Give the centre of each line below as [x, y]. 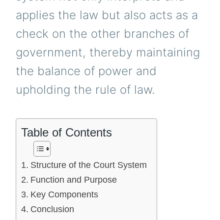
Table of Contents [67, 132]
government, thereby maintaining [108, 53]
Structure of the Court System [88, 165]
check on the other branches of [102, 34]
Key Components [64, 194]
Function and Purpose [73, 179]
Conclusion [52, 209]
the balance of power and [86, 71]
